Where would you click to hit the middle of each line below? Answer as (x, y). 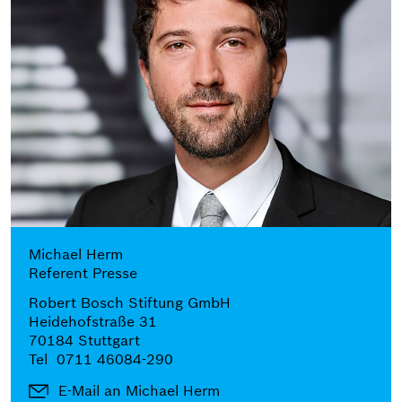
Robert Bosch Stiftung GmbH (130, 303)
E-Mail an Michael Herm (139, 390)
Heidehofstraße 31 (93, 322)
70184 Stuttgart (84, 341)
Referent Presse (83, 273)
